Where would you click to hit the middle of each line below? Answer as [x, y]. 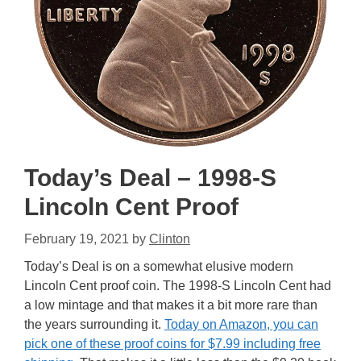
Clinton [170, 239]
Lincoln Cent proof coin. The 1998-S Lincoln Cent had [178, 286]
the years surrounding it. [94, 324]
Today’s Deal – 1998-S [150, 178]
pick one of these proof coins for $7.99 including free [172, 344]
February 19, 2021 [77, 239]
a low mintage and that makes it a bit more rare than [171, 305]
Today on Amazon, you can [241, 324]
